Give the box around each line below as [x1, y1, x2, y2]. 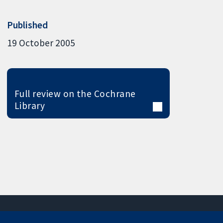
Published [7, 19, 48, 31]
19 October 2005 [7, 36, 76, 49]
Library [14, 99, 45, 111]
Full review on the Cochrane [14, 87, 136, 100]
